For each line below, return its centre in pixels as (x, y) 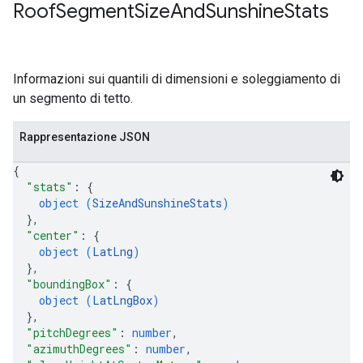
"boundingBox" (69, 284)
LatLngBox (122, 300)
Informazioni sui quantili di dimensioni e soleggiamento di (177, 79)
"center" (53, 235)
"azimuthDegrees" (79, 349)
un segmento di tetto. (73, 98)
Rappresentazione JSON (85, 137)
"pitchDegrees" (72, 333)
